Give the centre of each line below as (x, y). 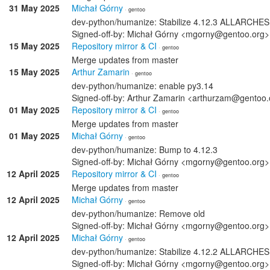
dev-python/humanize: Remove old (138, 213)
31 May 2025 (34, 8)
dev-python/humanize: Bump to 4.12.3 (145, 149)
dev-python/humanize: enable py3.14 (143, 86)
